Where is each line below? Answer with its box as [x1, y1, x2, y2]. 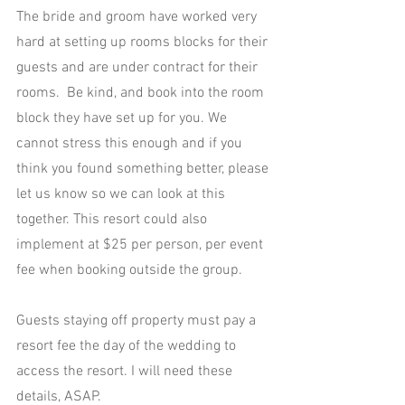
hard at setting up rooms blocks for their [16, 33, 271, 52]
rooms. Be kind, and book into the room [16, 84, 268, 103]
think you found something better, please [16, 160, 272, 179]
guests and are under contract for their [16, 59, 261, 78]
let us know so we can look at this [16, 185, 229, 204]
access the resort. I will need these [16, 363, 236, 381]
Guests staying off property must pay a [16, 312, 259, 331]
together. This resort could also [16, 211, 211, 230]
